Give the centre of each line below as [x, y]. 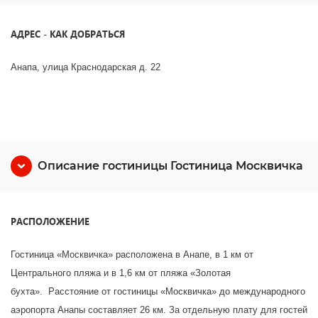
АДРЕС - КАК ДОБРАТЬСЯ [68, 34]
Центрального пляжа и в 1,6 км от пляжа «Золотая [121, 273]
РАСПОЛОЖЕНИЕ [50, 221]
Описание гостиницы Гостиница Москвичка [170, 166]
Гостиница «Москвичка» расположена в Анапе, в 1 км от [132, 254]
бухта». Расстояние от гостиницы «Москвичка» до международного [158, 291]
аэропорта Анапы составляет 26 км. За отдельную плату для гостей [159, 310]
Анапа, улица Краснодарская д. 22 [86, 67]
